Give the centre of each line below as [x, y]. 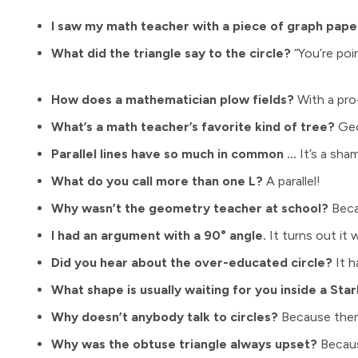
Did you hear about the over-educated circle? [192, 263]
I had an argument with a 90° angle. [159, 235]
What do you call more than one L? [157, 181]
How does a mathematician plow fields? [173, 99]
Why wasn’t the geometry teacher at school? [190, 208]
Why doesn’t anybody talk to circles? [165, 317]
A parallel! [292, 181]
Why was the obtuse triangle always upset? [184, 344]
